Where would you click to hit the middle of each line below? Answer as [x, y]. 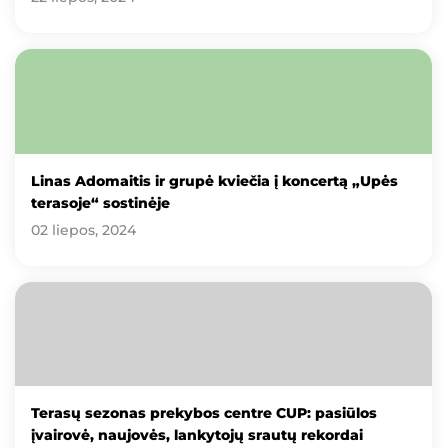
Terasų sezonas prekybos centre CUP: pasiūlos [204, 412]
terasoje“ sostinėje [100, 202]
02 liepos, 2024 [83, 229]
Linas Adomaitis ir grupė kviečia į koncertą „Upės [214, 180]
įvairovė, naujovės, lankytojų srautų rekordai [197, 434]
